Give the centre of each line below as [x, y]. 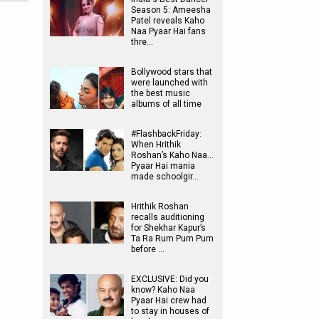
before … [148, 249]
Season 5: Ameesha [171, 10]
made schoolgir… [165, 177]
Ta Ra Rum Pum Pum [172, 239]
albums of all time [166, 104]
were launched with [169, 83]
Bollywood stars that [172, 72]
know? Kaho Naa [163, 290]
